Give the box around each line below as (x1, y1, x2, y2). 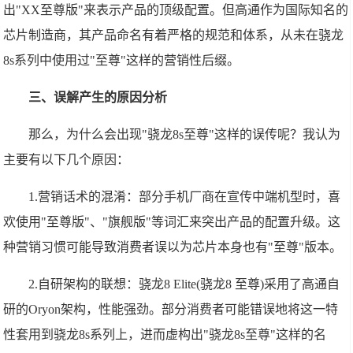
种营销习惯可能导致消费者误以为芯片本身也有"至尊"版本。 (3, 240, 343, 254)
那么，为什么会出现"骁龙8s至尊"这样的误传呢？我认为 (28, 128, 341, 141)
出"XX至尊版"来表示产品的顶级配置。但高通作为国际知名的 (3, 3, 349, 17)
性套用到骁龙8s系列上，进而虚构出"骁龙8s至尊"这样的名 (3, 328, 327, 341)
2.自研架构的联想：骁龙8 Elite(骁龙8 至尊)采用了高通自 (28, 277, 340, 291)
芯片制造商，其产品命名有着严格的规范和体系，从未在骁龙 (3, 28, 344, 42)
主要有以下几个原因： (3, 153, 130, 166)
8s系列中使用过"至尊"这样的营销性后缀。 (3, 54, 240, 67)
